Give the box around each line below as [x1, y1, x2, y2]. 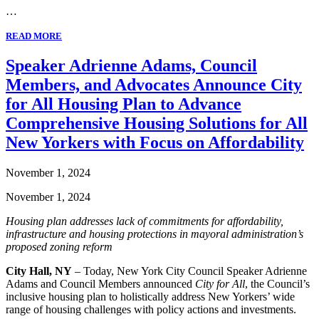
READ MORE [6, 31, 62, 42]
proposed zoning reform [6, 241, 113, 253]
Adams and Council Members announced [6, 278, 195, 291]
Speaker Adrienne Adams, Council [6, 56, 257, 75]
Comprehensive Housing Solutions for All [6, 114, 308, 133]
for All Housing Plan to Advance [6, 95, 241, 114]
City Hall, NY [6, 265, 72, 278]
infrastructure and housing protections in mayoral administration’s [6, 228, 303, 241]
